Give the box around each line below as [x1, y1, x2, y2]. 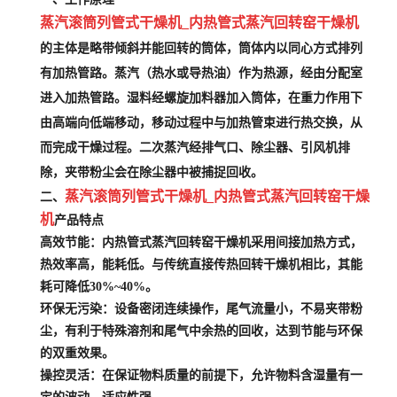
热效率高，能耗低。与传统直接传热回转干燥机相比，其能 [40, 258, 362, 271]
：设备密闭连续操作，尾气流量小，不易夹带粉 [102, 302, 362, 315]
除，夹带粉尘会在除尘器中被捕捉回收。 [40, 166, 263, 179]
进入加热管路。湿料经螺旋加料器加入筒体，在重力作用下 [40, 91, 362, 105]
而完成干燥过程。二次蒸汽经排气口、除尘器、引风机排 [40, 141, 350, 154]
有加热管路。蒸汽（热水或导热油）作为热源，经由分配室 [40, 66, 362, 80]
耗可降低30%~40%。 [40, 280, 158, 293]
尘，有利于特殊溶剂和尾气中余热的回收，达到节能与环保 [40, 324, 362, 338]
